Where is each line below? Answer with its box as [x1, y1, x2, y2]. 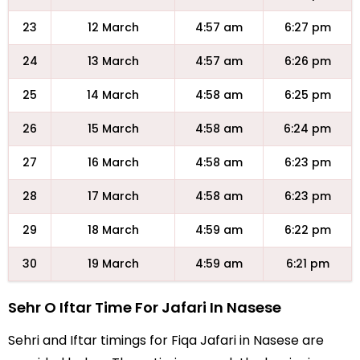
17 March [87, 188, 139, 204]
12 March [87, 19, 139, 35]
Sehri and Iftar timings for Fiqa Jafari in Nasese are [8, 331, 324, 350]
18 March [87, 222, 139, 238]
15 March [87, 121, 139, 137]
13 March [87, 53, 139, 69]
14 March [87, 87, 139, 103]
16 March [87, 154, 139, 170]
